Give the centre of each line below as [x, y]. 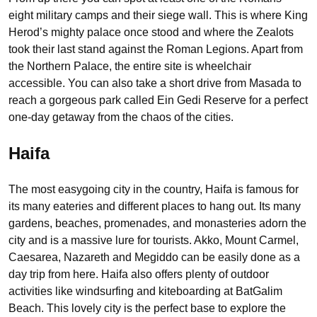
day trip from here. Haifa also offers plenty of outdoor [139, 274]
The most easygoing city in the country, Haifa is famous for [154, 189]
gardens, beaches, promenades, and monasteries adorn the [157, 223]
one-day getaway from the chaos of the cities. [121, 117]
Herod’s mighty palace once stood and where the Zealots [151, 32]
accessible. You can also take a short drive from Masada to [155, 83]
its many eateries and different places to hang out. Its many [155, 206]
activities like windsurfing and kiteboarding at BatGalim [145, 291]
